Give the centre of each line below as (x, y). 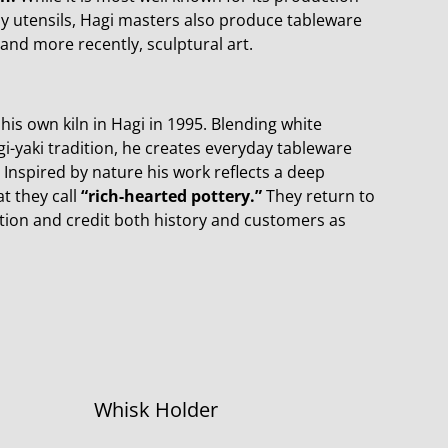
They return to (318, 196)
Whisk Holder (156, 409)
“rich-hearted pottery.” (171, 196)
